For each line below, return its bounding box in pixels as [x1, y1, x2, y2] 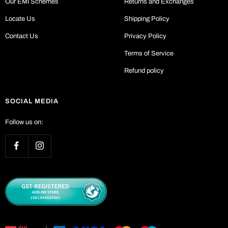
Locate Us [5, 15, 35, 22]
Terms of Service [124, 49, 174, 57]
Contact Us [5, 32, 38, 40]
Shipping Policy [124, 15, 169, 22]
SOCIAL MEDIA [5, 97, 59, 105]
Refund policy [124, 67, 164, 74]
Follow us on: [5, 118, 43, 126]
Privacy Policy [124, 32, 166, 40]
